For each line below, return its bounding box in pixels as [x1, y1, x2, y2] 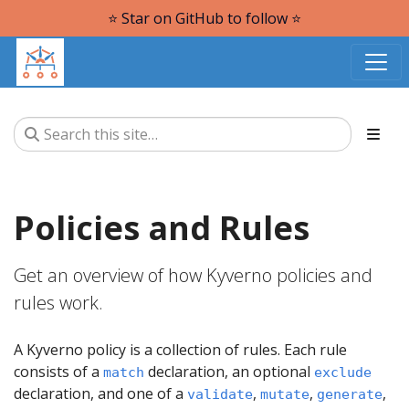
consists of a [14, 362, 103, 382]
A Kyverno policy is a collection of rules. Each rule [14, 340, 347, 360]
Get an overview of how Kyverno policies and [14, 263, 372, 288]
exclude [314, 364, 372, 381]
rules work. [14, 290, 103, 315]
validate [187, 386, 253, 403]
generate [317, 386, 383, 403]
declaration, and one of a [14, 383, 187, 404]
